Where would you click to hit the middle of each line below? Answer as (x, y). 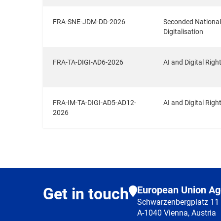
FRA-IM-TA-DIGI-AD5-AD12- (94, 103)
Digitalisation (183, 32)
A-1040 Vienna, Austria (177, 213)
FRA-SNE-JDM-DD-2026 (89, 22)
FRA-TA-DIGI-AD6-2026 (88, 62)
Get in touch (86, 194)
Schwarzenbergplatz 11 (178, 202)
